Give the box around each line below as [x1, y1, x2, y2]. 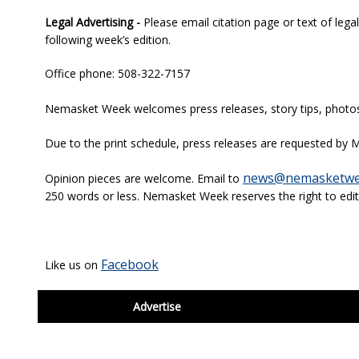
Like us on [44, 257, 101, 272]
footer [38, 290, 83, 309]
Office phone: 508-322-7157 [44, 66, 193, 81]
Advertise [133, 299, 181, 314]
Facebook [100, 256, 159, 273]
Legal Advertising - [44, 14, 143, 30]
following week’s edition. [44, 32, 177, 47]
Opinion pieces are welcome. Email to [44, 171, 243, 186]
